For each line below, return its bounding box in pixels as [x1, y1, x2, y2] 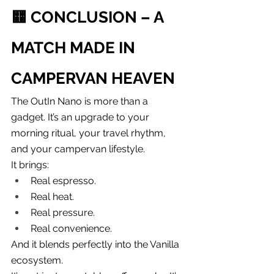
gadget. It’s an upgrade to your [11, 111, 152, 123]
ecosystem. [11, 254, 63, 266]
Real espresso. [31, 174, 96, 187]
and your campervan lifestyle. [11, 143, 145, 155]
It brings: [11, 158, 49, 171]
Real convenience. [31, 222, 112, 234]
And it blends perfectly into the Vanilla [11, 238, 182, 250]
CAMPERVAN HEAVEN [11, 68, 175, 87]
